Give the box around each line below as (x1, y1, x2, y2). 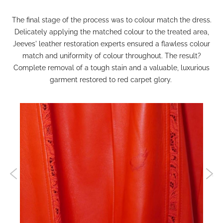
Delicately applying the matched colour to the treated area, (14, 27, 209, 36)
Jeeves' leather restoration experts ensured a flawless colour (13, 39, 210, 48)
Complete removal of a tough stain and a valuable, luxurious (13, 63, 210, 72)
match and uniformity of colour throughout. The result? (22, 51, 201, 60)
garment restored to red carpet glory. (49, 75, 174, 84)
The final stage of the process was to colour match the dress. (11, 15, 212, 24)
